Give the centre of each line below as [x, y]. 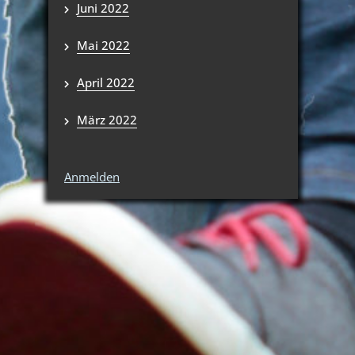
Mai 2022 [103, 45]
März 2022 [107, 120]
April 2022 [106, 82]
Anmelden [92, 177]
